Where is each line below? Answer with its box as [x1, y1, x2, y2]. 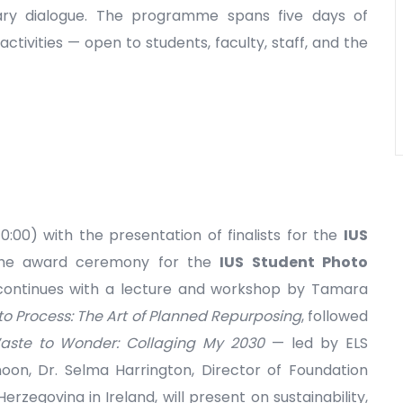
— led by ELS [264, 333, 368, 354]
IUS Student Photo [219, 252, 369, 273]
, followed [300, 306, 369, 327]
